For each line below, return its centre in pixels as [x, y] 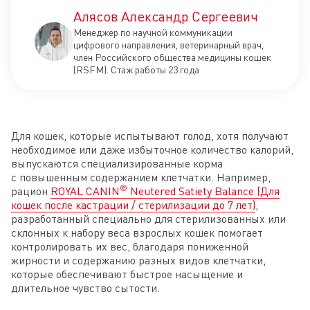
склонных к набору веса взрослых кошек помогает [137, 233]
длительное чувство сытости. [85, 288]
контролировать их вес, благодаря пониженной [130, 247]
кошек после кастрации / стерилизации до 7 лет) [133, 205]
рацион [31, 191]
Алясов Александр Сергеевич [166, 17]
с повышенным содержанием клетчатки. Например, [141, 177]
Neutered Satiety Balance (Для [203, 191]
